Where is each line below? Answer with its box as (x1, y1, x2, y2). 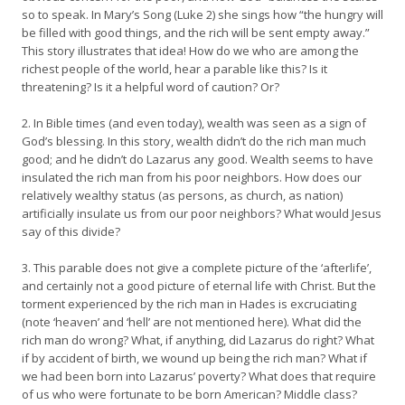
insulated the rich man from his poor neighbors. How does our (22, 169, 362, 185)
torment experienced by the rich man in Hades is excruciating (22, 296, 356, 312)
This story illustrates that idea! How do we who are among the (22, 42, 359, 59)
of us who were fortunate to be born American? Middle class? (22, 386, 357, 402)
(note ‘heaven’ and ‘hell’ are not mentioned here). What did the (22, 314, 362, 330)
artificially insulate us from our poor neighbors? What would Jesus (22, 205, 381, 221)
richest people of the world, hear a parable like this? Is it (22, 61, 327, 77)
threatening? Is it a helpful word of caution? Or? (22, 79, 279, 95)
